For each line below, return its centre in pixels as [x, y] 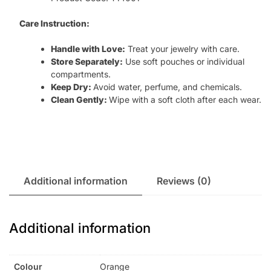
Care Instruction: [54, 24]
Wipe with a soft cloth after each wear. [185, 100]
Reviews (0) [184, 181]
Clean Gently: [80, 100]
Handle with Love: [88, 49]
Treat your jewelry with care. [182, 49]
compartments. [80, 74]
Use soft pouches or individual [183, 62]
